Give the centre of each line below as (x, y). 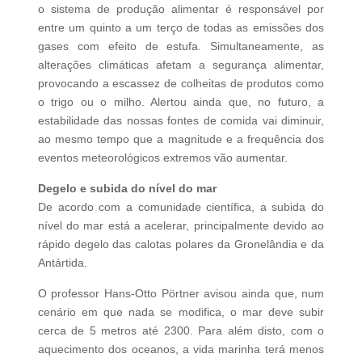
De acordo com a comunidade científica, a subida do (181, 207)
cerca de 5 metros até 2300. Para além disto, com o (181, 331)
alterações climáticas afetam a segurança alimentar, (181, 65)
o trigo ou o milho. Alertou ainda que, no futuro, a (181, 102)
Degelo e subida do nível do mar (127, 189)
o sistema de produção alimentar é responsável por (181, 9)
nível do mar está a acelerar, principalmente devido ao (181, 226)
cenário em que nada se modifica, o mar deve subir (181, 312)
